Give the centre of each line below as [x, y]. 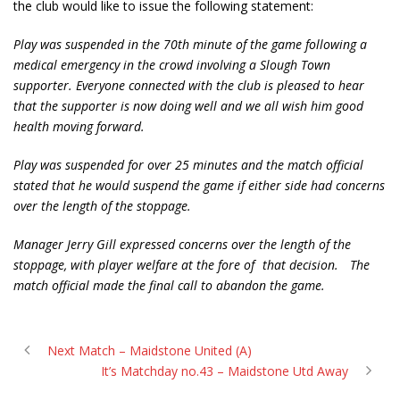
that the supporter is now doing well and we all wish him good [188, 106]
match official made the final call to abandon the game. [169, 286]
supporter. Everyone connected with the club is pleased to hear [189, 86]
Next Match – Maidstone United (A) [150, 351]
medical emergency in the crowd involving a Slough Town [172, 65]
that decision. [302, 265]
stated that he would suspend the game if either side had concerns [199, 186]
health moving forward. [81, 127]
